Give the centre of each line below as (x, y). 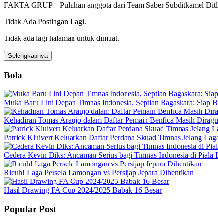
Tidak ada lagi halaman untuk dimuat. (62, 38)
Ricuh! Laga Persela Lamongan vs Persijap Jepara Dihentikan (99, 173)
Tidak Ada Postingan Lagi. (45, 21)
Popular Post (30, 209)
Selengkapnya (28, 55)
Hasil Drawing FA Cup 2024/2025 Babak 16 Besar (83, 190)
